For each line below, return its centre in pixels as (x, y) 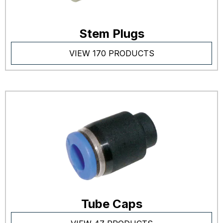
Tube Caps (111, 204)
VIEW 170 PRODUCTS (111, 53)
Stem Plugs (111, 34)
